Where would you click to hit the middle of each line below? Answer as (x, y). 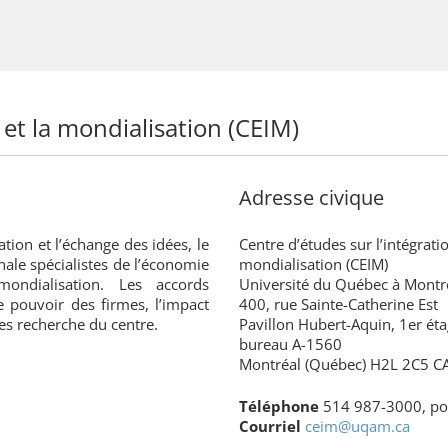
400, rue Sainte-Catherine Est (338, 303)
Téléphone (279, 405)
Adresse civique (311, 197)
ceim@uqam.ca (357, 425)
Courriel (270, 425)
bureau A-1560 (290, 343)
